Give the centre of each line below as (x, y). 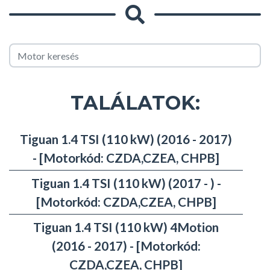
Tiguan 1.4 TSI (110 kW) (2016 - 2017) (126, 139)
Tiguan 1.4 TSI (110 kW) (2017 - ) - (126, 183)
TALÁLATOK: (135, 103)
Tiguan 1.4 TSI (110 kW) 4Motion (126, 227)
